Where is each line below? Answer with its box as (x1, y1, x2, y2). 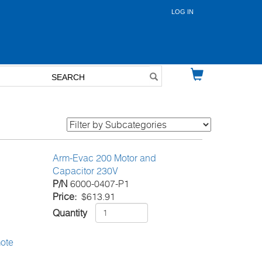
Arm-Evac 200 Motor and (53, 151, 157, 164)
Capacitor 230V (53, 164, 119, 177)
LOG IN (171, 8, 194, 15)
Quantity (53, 206, 88, 219)
